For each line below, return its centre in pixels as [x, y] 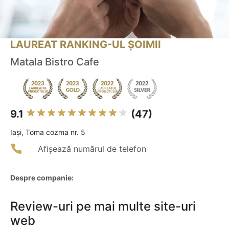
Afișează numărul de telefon [92, 149]
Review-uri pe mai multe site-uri [103, 207]
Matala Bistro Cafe [55, 62]
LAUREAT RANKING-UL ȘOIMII [86, 45]
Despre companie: [42, 178]
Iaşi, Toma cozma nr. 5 [48, 132]
